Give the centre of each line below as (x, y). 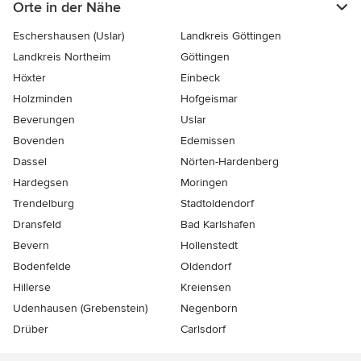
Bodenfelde (42, 266)
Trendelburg (44, 203)
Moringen (204, 182)
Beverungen (44, 119)
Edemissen (208, 140)
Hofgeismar (209, 98)
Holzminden (43, 98)
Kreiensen (206, 287)
